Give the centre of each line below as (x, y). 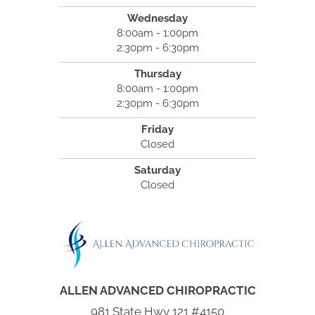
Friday (157, 129)
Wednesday (157, 18)
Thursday (157, 73)
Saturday (157, 170)
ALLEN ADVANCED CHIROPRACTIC (157, 290)
